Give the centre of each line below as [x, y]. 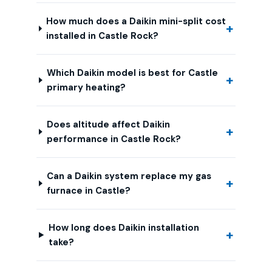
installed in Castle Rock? [102, 36]
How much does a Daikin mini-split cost [136, 21]
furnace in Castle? [88, 191]
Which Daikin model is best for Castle [132, 73]
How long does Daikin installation [124, 228]
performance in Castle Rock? [114, 139]
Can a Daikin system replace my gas [129, 176]
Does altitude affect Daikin [108, 124]
